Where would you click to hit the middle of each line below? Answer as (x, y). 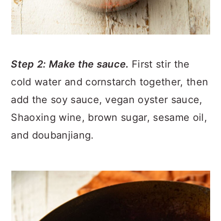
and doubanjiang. (53, 135)
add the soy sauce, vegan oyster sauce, (107, 100)
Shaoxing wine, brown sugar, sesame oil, (109, 117)
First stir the (161, 64)
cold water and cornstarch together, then (110, 82)
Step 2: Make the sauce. (72, 64)
